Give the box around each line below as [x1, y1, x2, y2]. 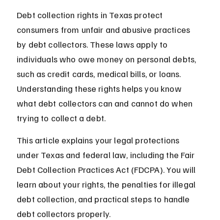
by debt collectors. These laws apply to [17, 39, 170, 50]
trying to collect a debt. [17, 112, 106, 124]
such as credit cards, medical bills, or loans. [17, 68, 183, 80]
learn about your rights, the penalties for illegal [17, 179, 198, 190]
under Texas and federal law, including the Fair [17, 149, 197, 161]
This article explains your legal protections [17, 135, 182, 146]
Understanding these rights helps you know [17, 83, 184, 94]
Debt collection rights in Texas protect [17, 9, 165, 21]
